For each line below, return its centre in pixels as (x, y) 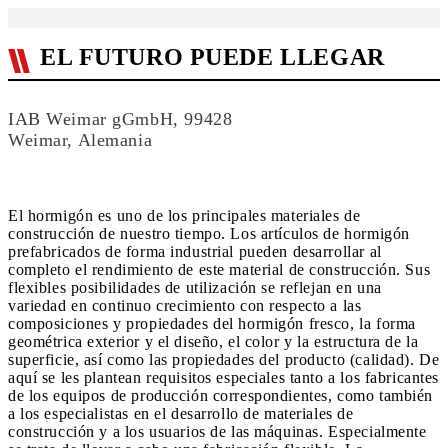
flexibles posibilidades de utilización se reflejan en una (195, 287)
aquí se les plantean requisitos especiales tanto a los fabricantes (224, 377)
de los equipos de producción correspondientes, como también (220, 395)
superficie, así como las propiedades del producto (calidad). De (224, 359)
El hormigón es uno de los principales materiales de (184, 215)
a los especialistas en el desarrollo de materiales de (181, 413)
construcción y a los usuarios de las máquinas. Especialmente (217, 431)
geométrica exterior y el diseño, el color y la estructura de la (213, 341)
